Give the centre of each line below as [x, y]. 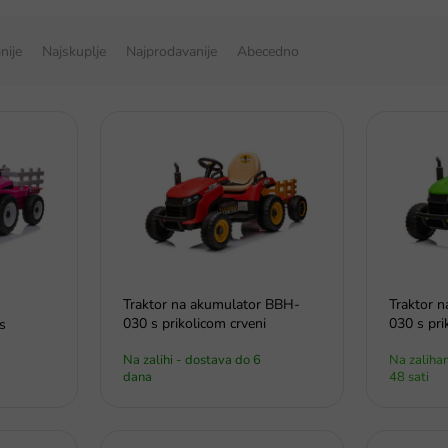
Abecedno [268, 51]
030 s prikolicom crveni [194, 324]
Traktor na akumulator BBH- [211, 305]
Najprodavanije [171, 51]
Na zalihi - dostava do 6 [192, 360]
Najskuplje [74, 51]
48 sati [409, 377]
